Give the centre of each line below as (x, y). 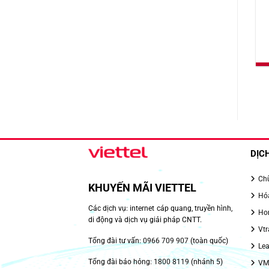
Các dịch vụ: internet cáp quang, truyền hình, (160, 209)
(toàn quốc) (208, 240)
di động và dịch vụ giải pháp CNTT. (145, 220)
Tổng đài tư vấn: (116, 240)
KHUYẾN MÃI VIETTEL (142, 188)
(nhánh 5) (206, 261)
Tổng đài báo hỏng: (121, 261)
